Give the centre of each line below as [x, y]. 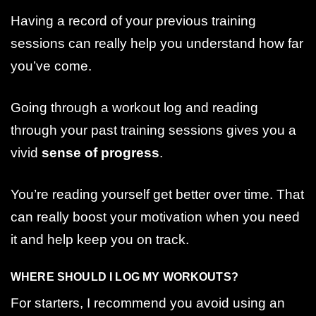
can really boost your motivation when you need [155, 217]
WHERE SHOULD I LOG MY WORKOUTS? [124, 277]
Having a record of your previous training [133, 21]
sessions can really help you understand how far [157, 44]
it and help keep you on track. [100, 240]
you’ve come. [51, 66]
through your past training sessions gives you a [153, 130]
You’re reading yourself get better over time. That [157, 195]
